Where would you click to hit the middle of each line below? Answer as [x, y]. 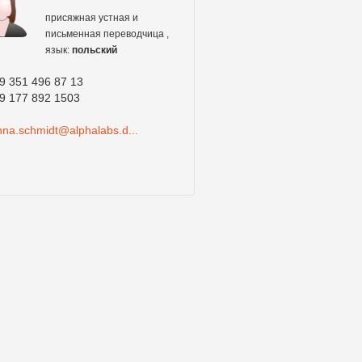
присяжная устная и [91, 18]
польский [94, 50]
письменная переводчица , [107, 34]
